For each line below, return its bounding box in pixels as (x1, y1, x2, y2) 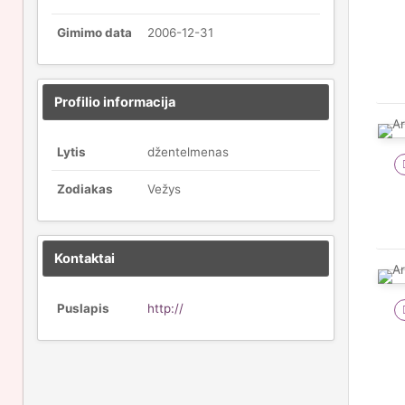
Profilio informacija (54, 94, 175, 110)
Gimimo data (57, 25, 132, 40)
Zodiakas (57, 182, 113, 196)
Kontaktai (54, 250, 115, 267)
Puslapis (57, 301, 109, 316)
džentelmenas (147, 145, 229, 159)
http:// (147, 301, 184, 316)
